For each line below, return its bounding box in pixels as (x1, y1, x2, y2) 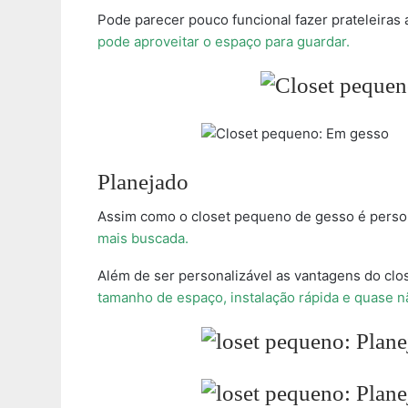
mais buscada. (97, 229, 189, 248)
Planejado (97, 169, 189, 195)
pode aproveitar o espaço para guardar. (97, 33, 350, 51)
